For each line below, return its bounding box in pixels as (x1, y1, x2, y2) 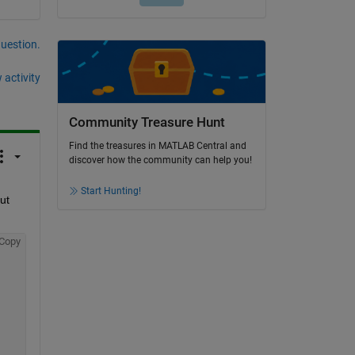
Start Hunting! (80, 185, 141, 197)
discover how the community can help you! (68, 155, 252, 166)
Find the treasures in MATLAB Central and (68, 140, 246, 152)
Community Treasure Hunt (68, 114, 225, 130)
